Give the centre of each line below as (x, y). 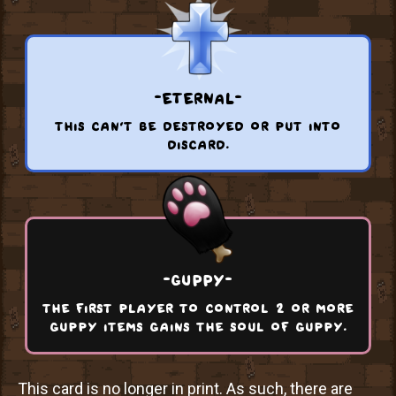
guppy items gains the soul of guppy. (198, 325)
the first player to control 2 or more (198, 307)
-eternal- (198, 96)
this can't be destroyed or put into (198, 125)
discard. (198, 143)
